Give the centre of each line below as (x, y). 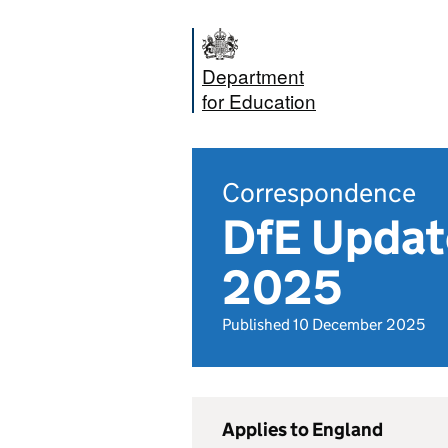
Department (253, 75)
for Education (259, 100)
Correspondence (319, 192)
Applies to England (302, 429)
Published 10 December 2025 (323, 324)
